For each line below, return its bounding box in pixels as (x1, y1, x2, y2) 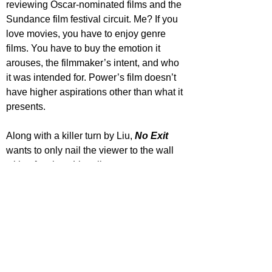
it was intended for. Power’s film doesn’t (6, 72, 178, 83)
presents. (6, 101, 46, 112)
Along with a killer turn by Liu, (6, 130, 135, 141)
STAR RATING (68, 185, 126, 204)
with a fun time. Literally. (6, 159, 109, 170)
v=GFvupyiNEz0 (6, 258, 68, 268)
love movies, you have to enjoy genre (6, 28, 168, 39)
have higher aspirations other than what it (6, 86, 185, 97)
